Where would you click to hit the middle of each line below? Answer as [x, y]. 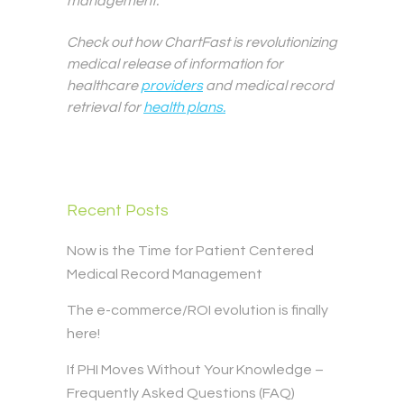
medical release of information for [175, 64]
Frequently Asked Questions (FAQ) [181, 394]
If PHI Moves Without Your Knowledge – [195, 370]
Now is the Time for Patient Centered [190, 251]
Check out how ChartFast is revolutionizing [202, 43]
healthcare [104, 86]
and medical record [268, 86]
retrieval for [105, 108]
